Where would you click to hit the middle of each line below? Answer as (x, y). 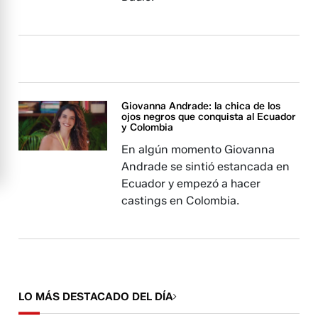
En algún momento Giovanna (198, 149)
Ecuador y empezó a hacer (191, 183)
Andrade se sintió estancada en (206, 166)
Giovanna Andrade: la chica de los (201, 106)
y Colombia (148, 127)
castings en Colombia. (181, 201)
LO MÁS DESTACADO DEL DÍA (96, 297)
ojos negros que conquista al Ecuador (209, 117)
